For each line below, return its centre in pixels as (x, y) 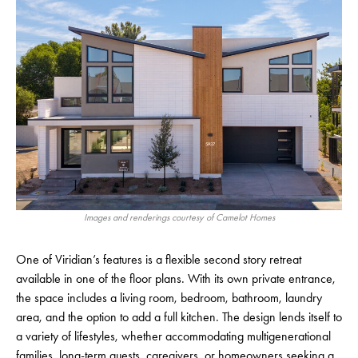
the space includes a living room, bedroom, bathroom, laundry (169, 298)
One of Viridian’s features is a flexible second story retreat (159, 260)
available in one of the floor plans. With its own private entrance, (176, 279)
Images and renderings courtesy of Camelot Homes (179, 218)
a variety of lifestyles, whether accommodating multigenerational (173, 336)
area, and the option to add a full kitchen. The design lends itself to (179, 317)
